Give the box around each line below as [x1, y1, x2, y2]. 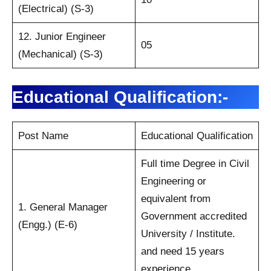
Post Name [18, 129, 68, 142]
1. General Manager [18, 201, 108, 213]
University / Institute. [140, 227, 235, 240]
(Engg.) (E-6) [18, 218, 77, 230]
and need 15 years [140, 245, 224, 257]
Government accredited [140, 210, 247, 222]
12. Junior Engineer [18, 30, 106, 42]
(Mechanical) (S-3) [18, 48, 103, 60]
